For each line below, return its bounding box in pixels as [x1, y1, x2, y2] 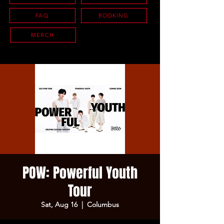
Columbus [87, 200, 119, 209]
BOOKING [98, 12, 129, 19]
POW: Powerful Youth [22, 162, 137, 183]
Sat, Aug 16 [41, 200, 77, 209]
